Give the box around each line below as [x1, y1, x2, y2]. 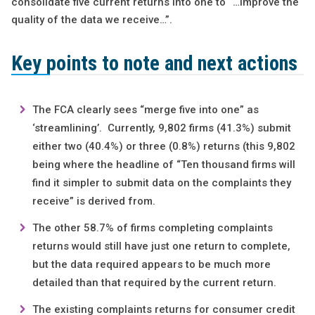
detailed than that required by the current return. [32, 276, 276, 290]
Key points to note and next [11, 51, 233, 76]
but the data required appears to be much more [32, 258, 271, 271]
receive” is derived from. [32, 195, 155, 208]
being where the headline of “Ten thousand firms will [32, 158, 295, 172]
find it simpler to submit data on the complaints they [32, 176, 291, 190]
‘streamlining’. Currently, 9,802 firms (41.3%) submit [32, 122, 291, 135]
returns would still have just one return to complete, [32, 240, 290, 253]
